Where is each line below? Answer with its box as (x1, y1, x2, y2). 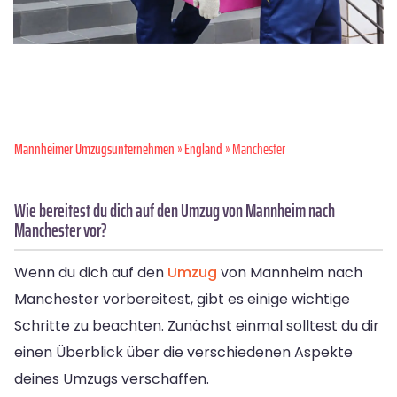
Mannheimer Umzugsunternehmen (14, 136, 175, 160)
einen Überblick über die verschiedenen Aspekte (14, 341, 353, 362)
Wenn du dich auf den (14, 261, 167, 283)
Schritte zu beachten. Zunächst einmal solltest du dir (14, 315, 379, 336)
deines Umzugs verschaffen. (14, 368, 209, 389)
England (184, 136, 222, 160)
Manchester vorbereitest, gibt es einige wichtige (14, 288, 350, 309)
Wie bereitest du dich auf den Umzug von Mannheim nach (14, 195, 335, 225)
